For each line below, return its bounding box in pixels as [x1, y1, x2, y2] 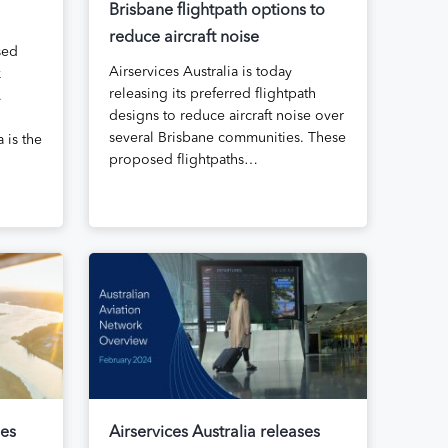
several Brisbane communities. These [108, 131, 346, 146]
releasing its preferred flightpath [108, 87, 316, 102]
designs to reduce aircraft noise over [108, 109, 344, 124]
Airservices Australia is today [108, 65, 292, 80]
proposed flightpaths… [108, 153, 258, 168]
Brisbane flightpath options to [108, 3, 325, 20]
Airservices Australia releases [108, 424, 320, 441]
